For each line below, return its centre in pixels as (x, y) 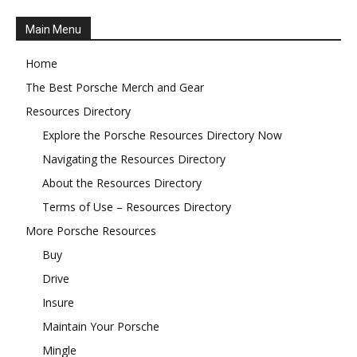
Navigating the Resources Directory (134, 159)
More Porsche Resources (91, 230)
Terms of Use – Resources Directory (137, 206)
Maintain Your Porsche (101, 326)
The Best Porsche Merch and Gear (115, 87)
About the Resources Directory (122, 182)
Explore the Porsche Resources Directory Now (162, 135)
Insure (58, 302)
